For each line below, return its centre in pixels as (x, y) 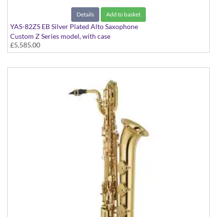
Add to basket (123, 15)
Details (85, 15)
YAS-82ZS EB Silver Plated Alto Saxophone (74, 27)
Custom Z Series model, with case (60, 36)
